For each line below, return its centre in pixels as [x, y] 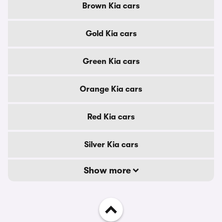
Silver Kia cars [111, 145]
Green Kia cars [111, 61]
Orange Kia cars [111, 89]
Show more [108, 170]
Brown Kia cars [111, 6]
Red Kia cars [111, 117]
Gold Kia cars [111, 34]
